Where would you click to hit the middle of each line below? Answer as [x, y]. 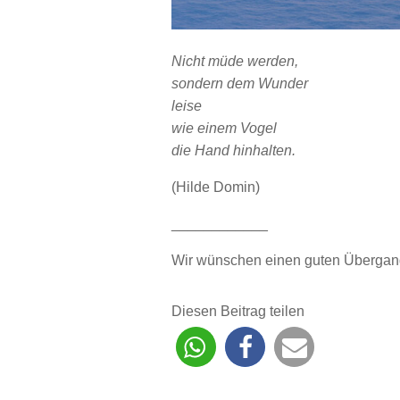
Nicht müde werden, [235, 62]
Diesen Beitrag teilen [238, 312]
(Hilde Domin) [216, 187]
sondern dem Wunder [240, 84]
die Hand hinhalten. [233, 151]
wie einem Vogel [224, 129]
